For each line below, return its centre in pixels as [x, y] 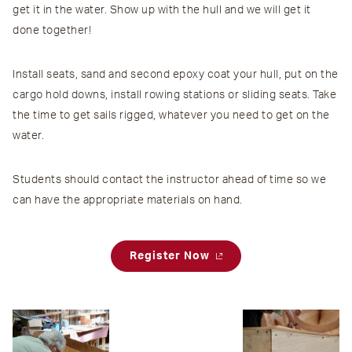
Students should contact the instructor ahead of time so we [169, 180]
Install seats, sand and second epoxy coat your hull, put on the [176, 75]
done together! [52, 31]
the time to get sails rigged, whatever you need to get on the [171, 116]
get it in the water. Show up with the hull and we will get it [162, 11]
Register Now [171, 257]
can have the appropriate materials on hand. [128, 201]
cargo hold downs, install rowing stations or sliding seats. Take [174, 95]
